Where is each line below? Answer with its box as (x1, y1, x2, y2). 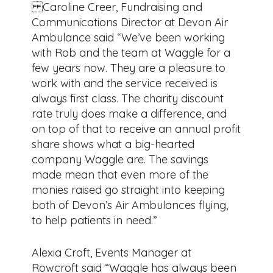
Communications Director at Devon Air (32, 15, 229, 29)
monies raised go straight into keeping (32, 182, 225, 197)
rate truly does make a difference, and (32, 106, 227, 121)
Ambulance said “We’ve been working (32, 30, 225, 44)
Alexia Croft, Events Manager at (32, 245, 192, 260)
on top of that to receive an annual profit (32, 121, 241, 136)
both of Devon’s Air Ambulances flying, (32, 197, 229, 212)
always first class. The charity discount (32, 91, 224, 105)
